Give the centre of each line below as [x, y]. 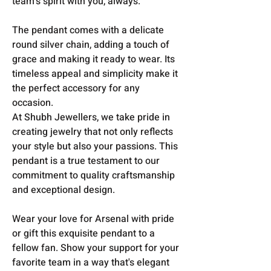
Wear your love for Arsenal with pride [93, 219]
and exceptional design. [64, 190]
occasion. [33, 103]
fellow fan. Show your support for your [96, 248]
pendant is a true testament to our [86, 161]
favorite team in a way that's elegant [91, 262]
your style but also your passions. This [95, 146]
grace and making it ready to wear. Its [93, 59]
